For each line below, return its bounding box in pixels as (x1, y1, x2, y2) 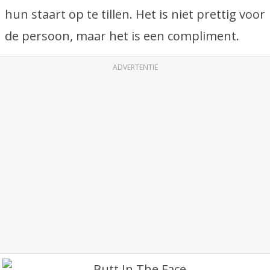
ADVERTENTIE (112, 62, 158, 72)
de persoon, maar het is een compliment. (5, 28, 239, 44)
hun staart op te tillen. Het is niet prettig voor (5, 6, 265, 22)
